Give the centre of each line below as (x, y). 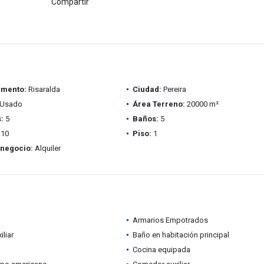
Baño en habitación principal (181, 235)
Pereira (174, 89)
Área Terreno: (159, 104)
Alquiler (47, 148)
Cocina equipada (161, 250)
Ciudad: (147, 89)
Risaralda (43, 89)
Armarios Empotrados (170, 220)
